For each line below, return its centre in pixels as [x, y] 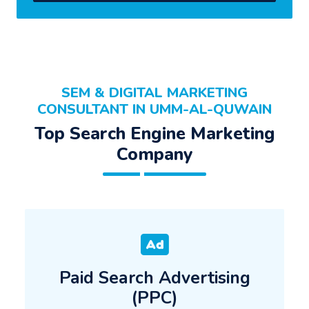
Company [154, 154]
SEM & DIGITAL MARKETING [154, 92]
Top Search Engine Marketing [154, 133]
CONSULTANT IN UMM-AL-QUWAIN [154, 109]
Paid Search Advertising [154, 278]
